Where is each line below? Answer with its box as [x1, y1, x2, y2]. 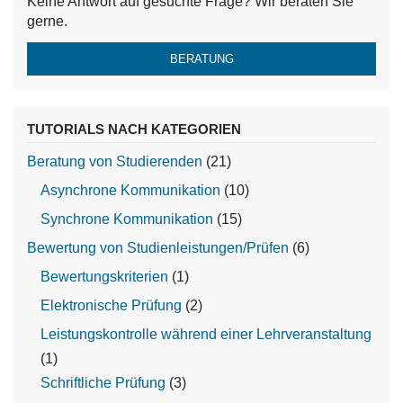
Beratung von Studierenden [27, 154, 202, 169]
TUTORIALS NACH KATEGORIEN [27, 121, 241, 137]
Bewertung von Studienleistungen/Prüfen [27, 240, 289, 255]
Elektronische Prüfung [40, 298, 182, 313]
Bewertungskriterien [40, 269, 168, 284]
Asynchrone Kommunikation [40, 183, 220, 198]
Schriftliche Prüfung [40, 375, 166, 390]
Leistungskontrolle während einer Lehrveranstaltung [40, 327, 372, 342]
